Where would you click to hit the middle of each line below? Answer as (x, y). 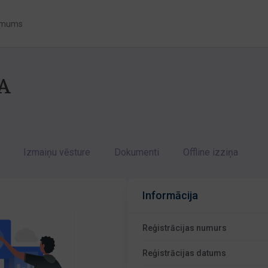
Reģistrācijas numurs (185, 228)
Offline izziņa (211, 152)
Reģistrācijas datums (185, 253)
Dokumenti (137, 152)
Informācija (170, 195)
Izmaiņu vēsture (57, 152)
